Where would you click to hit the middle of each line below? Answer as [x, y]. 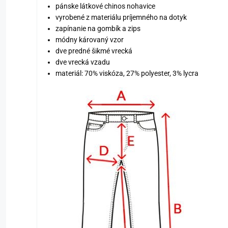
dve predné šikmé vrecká [94, 51]
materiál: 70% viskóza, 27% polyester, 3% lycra [127, 73]
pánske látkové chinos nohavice [105, 6]
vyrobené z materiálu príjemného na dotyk [121, 17]
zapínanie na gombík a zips [98, 28]
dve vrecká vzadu [83, 62]
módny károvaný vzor [90, 39]
